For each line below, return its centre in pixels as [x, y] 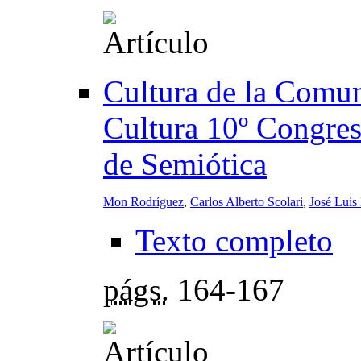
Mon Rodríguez [143, 201]
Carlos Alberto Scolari [247, 201]
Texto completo [234, 240]
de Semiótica [185, 164]
